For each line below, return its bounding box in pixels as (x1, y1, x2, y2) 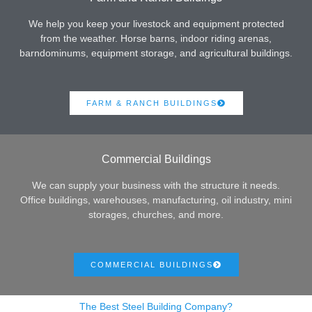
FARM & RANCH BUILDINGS (86, 99, 217, 108)
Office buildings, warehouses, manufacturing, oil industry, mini (20, 194, 292, 205)
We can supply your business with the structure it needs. (32, 180, 280, 191)
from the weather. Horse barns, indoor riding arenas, (40, 33, 272, 45)
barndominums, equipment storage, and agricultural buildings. (19, 48, 292, 59)
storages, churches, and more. (88, 209, 224, 220)
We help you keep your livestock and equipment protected (28, 19, 284, 30)
